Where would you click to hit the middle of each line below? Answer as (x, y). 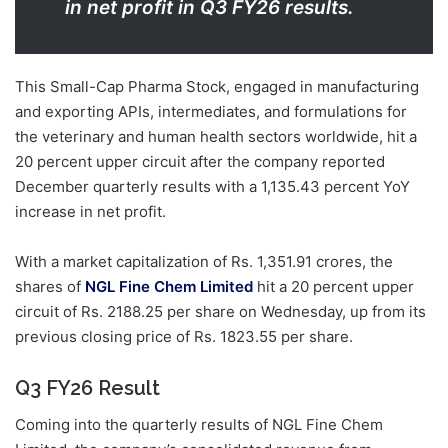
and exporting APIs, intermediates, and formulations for (211, 112)
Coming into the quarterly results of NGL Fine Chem (199, 425)
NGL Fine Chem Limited (169, 287)
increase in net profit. (90, 212)
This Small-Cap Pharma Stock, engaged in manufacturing (217, 87)
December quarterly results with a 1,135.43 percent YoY (212, 187)
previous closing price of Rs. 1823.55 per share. (186, 337)
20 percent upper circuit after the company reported (200, 162)
